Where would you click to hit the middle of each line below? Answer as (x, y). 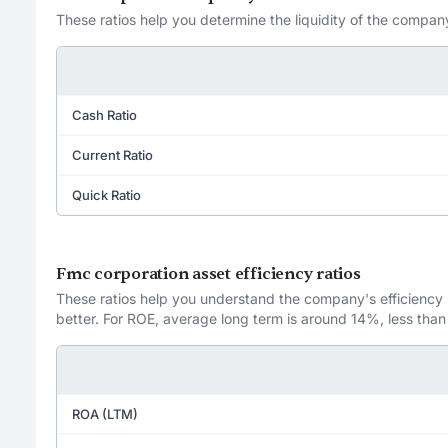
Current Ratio (112, 154)
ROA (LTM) (105, 413)
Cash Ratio (104, 114)
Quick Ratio (106, 194)
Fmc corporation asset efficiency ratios (208, 273)
